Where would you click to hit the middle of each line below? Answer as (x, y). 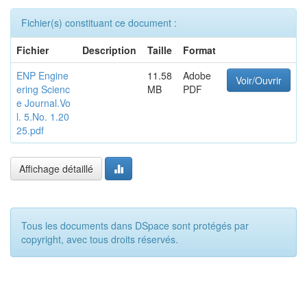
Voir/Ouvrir (259, 80)
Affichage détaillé (56, 169)
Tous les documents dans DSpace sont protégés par (135, 225)
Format (199, 50)
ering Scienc (43, 89)
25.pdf (30, 130)
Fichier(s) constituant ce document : (99, 23)
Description (109, 50)
